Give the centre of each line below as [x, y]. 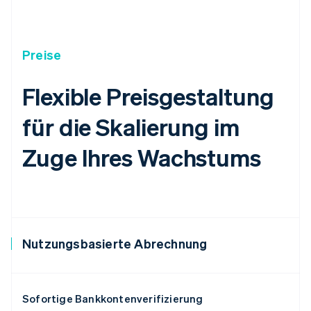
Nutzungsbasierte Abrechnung [115, 244]
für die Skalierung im [131, 127]
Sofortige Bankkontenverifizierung [113, 299]
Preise [42, 55]
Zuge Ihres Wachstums [142, 158]
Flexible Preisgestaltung [148, 96]
